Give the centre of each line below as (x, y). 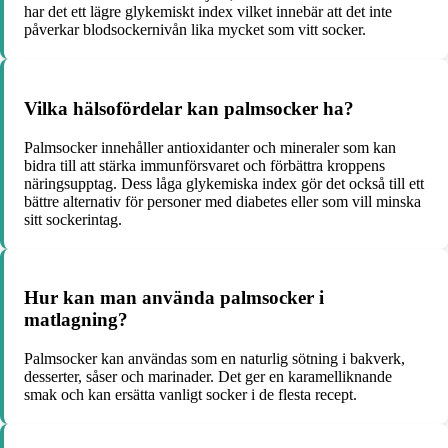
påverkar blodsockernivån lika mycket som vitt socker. (195, 30)
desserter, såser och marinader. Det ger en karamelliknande (208, 377)
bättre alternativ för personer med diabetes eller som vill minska (222, 201)
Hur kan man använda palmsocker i (174, 298)
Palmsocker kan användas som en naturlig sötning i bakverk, (214, 359)
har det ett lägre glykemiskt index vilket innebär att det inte (208, 12)
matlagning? (76, 320)
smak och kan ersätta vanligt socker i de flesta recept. (190, 395)
